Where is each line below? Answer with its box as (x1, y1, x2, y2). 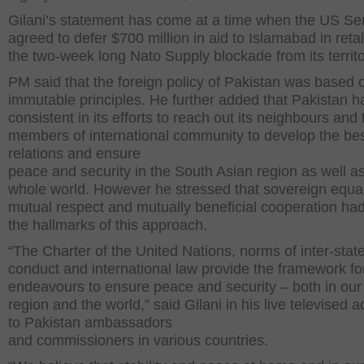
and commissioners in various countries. (8, 332, 272, 349)
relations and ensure (8, 145, 141, 162)
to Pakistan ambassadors (8, 314, 172, 331)
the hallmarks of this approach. (8, 217, 207, 233)
